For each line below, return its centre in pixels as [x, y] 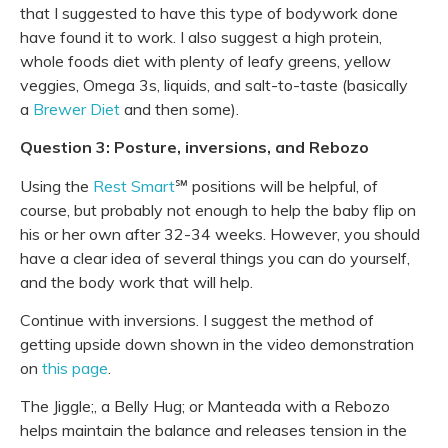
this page [75, 367]
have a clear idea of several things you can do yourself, [215, 257]
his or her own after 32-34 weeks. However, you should [220, 233]
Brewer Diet [76, 108]
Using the [54, 185]
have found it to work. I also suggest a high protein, [201, 36]
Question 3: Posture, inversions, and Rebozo [194, 147]
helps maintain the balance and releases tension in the [213, 430]
